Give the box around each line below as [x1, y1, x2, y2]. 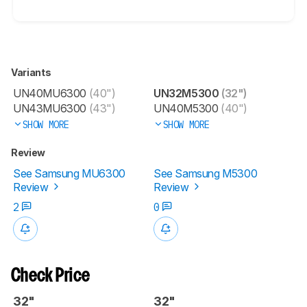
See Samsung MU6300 [13, 166, 125, 180]
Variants [11, 66, 53, 78]
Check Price [11, 267, 90, 285]
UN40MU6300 [13, 86, 86, 100]
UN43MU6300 [13, 101, 86, 115]
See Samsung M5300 [153, 166, 258, 180]
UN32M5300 [153, 86, 219, 100]
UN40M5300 [153, 101, 219, 115]
